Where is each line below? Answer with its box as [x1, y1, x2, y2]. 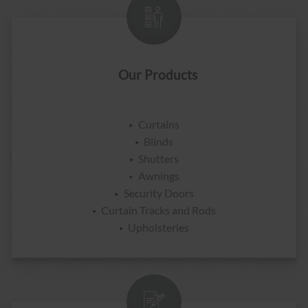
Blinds [144, 134, 174, 148]
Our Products [118, 66, 197, 82]
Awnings [137, 168, 179, 182]
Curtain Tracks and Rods [101, 203, 217, 217]
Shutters [138, 151, 179, 165]
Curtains [137, 117, 179, 131]
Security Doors [123, 186, 194, 199]
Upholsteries [128, 220, 190, 234]
